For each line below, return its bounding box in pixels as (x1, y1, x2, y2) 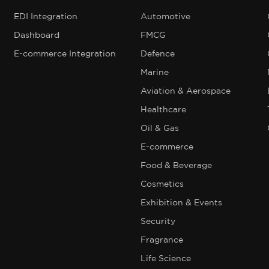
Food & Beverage (140, 162, 212, 169)
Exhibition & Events (140, 199, 222, 207)
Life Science (140, 255, 191, 262)
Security (140, 218, 175, 225)
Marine (140, 69, 169, 76)
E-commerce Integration (14, 50, 116, 58)
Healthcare (140, 106, 186, 113)
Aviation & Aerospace (140, 88, 231, 95)
